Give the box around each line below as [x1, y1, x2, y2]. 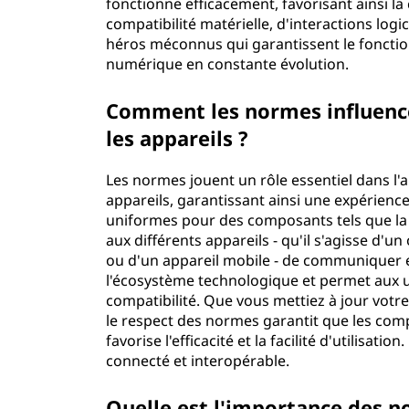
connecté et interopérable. [106, 351, 290, 371]
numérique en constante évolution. [106, 54, 350, 74]
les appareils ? [106, 124, 249, 152]
